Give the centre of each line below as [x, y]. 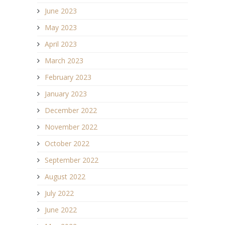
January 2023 [66, 94]
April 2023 [61, 44]
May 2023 [61, 28]
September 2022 [72, 160]
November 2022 [71, 127]
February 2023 [68, 77]
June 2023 [61, 11]
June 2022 [61, 210]
